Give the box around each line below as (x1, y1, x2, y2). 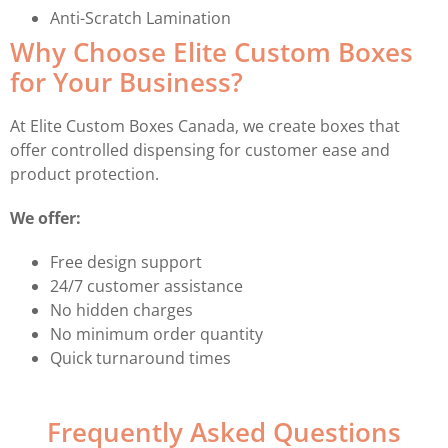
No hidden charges (50, 298, 193, 321)
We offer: (10, 206, 81, 229)
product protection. (10, 162, 159, 185)
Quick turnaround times (50, 346, 231, 369)
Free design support (50, 250, 202, 273)
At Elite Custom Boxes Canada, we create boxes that (10, 114, 400, 137)
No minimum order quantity (50, 322, 263, 345)
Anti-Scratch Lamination (50, 6, 231, 29)
